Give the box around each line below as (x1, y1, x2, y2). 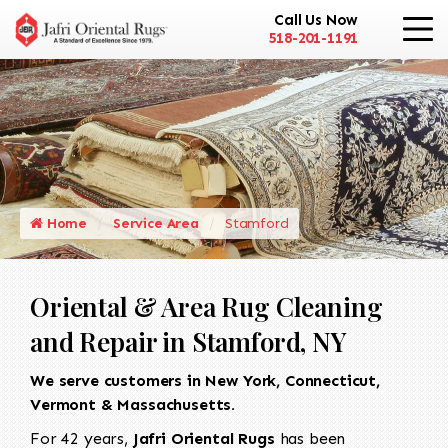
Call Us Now (274, 11, 359, 30)
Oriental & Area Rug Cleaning (30, 288, 383, 324)
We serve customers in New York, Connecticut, (30, 370, 380, 390)
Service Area (112, 214, 199, 232)
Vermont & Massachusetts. (30, 394, 236, 414)
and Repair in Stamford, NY (30, 323, 347, 359)
